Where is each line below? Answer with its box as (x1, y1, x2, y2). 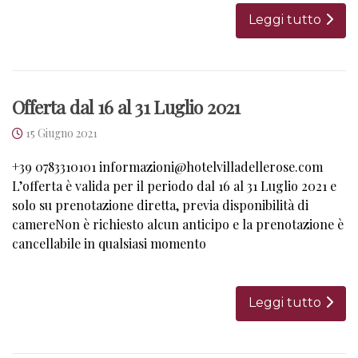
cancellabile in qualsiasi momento (12, 234, 206, 252)
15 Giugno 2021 (26, 125, 97, 141)
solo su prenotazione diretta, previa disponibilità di (12, 196, 308, 213)
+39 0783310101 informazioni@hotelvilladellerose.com (12, 157, 323, 175)
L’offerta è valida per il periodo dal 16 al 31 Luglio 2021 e (12, 177, 336, 194)
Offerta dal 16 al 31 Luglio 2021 (12, 93, 241, 119)
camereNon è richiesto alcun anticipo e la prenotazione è (12, 215, 344, 233)
